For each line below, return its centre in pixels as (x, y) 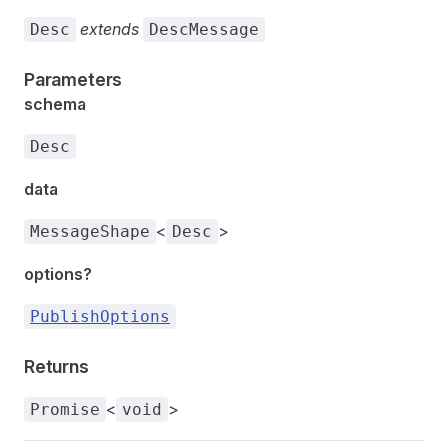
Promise (65, 409)
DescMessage (204, 29)
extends (109, 29)
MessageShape (90, 231)
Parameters (73, 79)
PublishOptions (100, 316)
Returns (56, 366)
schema (55, 104)
